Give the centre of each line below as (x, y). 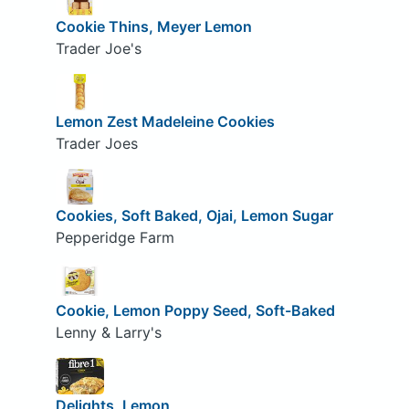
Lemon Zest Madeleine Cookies (165, 121)
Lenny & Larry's (108, 332)
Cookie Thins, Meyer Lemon (153, 27)
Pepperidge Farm (115, 238)
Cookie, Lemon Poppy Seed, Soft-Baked (195, 310)
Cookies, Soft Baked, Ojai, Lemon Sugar (194, 216)
